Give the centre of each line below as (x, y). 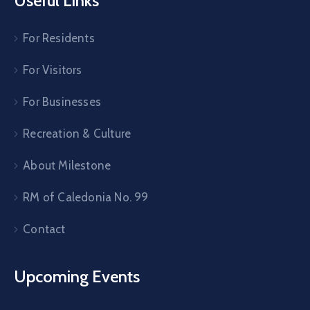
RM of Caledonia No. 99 (86, 197)
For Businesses (62, 101)
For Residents (59, 38)
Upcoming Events (77, 276)
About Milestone (67, 165)
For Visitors (53, 70)
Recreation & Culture (77, 133)
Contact (44, 229)
